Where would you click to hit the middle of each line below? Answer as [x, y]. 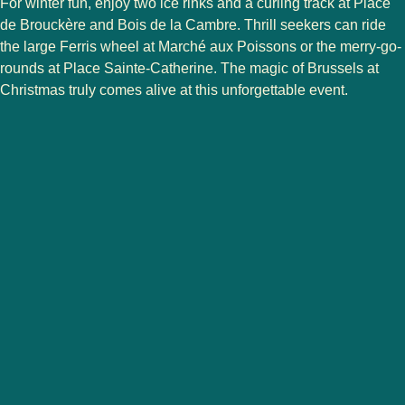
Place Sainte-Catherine [138, 68]
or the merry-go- [349, 46]
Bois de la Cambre [177, 24]
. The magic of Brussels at [296, 68]
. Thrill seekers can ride [311, 24]
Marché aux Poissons [227, 46]
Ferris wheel [99, 46]
